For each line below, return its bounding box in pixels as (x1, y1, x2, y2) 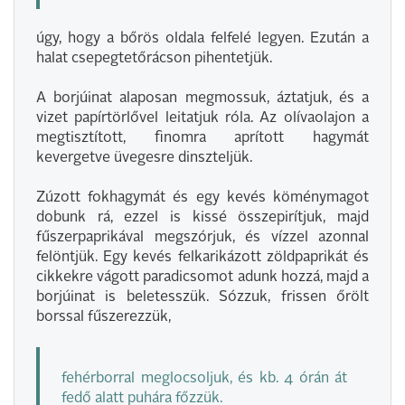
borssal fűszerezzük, (36, 310, 171, 325)
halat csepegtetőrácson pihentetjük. (36, 52, 272, 66)
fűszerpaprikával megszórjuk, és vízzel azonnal (36, 231, 369, 245)
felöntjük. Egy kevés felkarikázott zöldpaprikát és (36, 250, 369, 265)
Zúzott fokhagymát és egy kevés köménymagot (36, 191, 369, 205)
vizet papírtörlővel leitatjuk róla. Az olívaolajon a (36, 111, 369, 126)
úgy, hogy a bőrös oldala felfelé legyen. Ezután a (36, 32, 369, 46)
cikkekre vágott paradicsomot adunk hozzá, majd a (36, 270, 369, 285)
